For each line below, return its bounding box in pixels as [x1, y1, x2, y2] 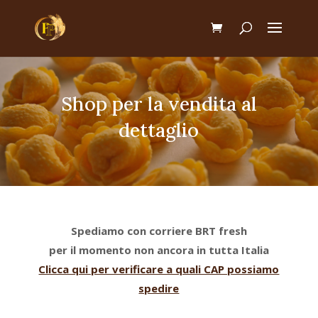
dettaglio [119, 118, 199, 142]
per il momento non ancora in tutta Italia [48, 243, 269, 257]
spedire [138, 281, 180, 295]
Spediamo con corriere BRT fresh [70, 224, 247, 238]
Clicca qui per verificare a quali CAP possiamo [38, 262, 280, 276]
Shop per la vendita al [60, 92, 257, 116]
